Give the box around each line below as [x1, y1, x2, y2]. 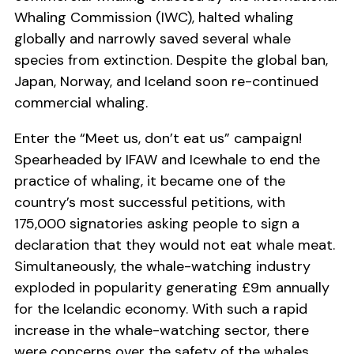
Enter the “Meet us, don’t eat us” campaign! [14, 129, 302, 149]
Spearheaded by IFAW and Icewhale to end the [14, 150, 320, 170]
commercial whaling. [14, 93, 148, 113]
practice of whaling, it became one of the [14, 171, 285, 191]
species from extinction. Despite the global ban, [14, 51, 328, 70]
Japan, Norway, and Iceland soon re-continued [14, 72, 318, 92]
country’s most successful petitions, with [14, 193, 285, 213]
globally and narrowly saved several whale [14, 29, 291, 49]
